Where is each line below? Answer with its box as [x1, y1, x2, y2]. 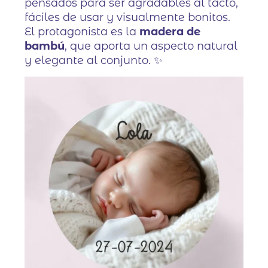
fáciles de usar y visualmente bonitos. [25, 11, 231, 25]
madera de [139, 25, 201, 39]
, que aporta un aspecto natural [65, 39, 238, 53]
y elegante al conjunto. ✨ [25, 54, 163, 68]
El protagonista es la [25, 25, 140, 39]
